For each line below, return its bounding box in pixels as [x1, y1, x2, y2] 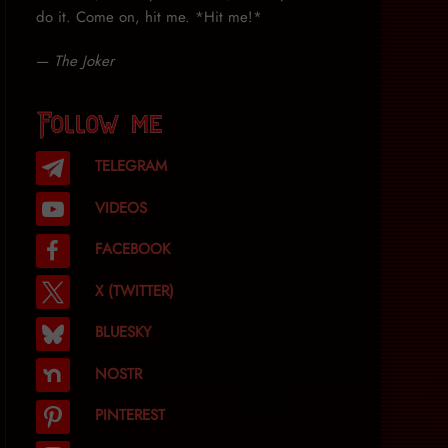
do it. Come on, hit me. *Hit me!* [35, 5, 262, 28]
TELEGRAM [94, 155, 167, 178]
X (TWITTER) [94, 279, 174, 302]
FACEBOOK [94, 238, 170, 261]
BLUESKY [94, 321, 151, 344]
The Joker [53, 49, 114, 72]
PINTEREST [94, 404, 165, 427]
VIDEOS [94, 196, 147, 219]
